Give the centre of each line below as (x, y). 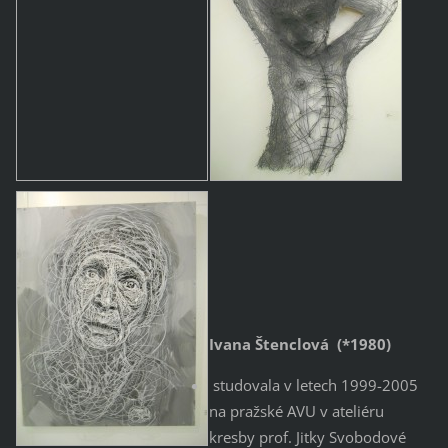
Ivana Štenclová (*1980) (299, 343)
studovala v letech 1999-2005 (313, 384)
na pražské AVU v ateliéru (296, 410)
